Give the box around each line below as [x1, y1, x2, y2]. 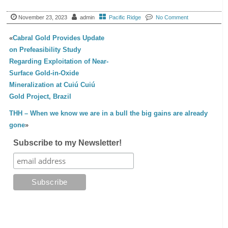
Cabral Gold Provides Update [13, 34, 105, 42]
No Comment [156, 14, 189, 20]
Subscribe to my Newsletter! [13, 138, 122, 147]
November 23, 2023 [18, 14, 68, 20]
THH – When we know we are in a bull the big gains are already [9, 109, 208, 117]
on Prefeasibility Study [9, 45, 81, 53]
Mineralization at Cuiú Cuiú [9, 80, 96, 89]
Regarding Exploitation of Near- [9, 57, 109, 65]
